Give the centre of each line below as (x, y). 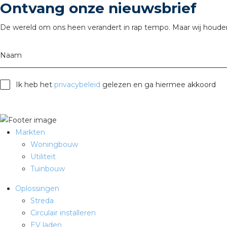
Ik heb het (35, 84)
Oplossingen (37, 188)
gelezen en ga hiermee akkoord (158, 84)
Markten (30, 132)
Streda (42, 200)
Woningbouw (54, 144)
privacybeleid (77, 84)
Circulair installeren (63, 213)
